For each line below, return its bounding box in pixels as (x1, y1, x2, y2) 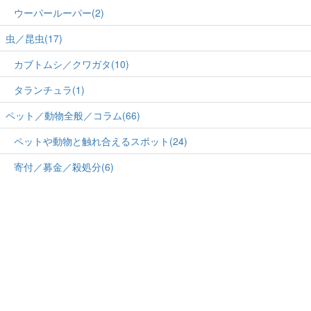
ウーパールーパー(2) (14, 5, 104, 19)
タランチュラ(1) (14, 82, 85, 96)
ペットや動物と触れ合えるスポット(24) (14, 133, 187, 148)
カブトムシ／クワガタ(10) (14, 56, 129, 71)
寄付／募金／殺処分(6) (14, 159, 114, 174)
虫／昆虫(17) (6, 31, 62, 45)
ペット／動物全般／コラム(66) (6, 108, 140, 122)
